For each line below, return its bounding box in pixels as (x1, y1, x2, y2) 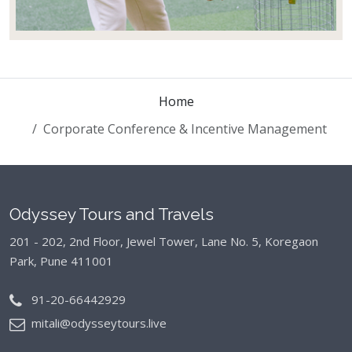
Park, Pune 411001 (9, 253, 113, 269)
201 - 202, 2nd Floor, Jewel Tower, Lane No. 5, (9, 233, 262, 250)
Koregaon (262, 233, 318, 250)
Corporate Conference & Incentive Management (42, 120, 327, 138)
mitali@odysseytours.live (31, 315, 167, 332)
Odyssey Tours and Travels (9, 204, 214, 225)
